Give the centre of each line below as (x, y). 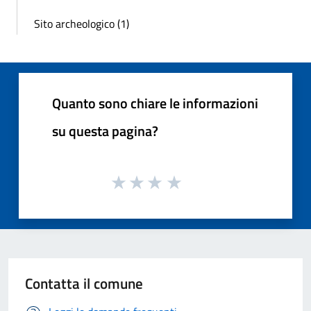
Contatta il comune (84, 284)
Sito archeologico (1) (82, 23)
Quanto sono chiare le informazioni (155, 103)
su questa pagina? (105, 131)
